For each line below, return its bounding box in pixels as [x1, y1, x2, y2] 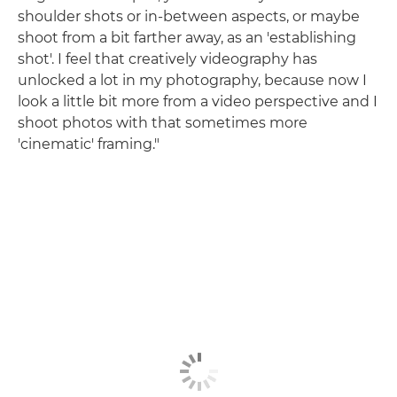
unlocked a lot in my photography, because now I [18, 72, 367, 90]
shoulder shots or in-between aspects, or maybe [18, 8, 360, 26]
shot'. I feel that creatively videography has [18, 51, 317, 68]
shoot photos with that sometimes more [18, 114, 307, 132]
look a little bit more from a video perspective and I [18, 93, 378, 111]
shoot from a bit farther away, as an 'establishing [18, 29, 356, 47]
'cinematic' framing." [18, 136, 160, 153]
